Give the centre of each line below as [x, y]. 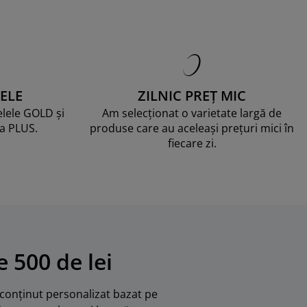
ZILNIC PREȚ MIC [192, 96]
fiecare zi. [192, 143]
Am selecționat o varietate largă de [192, 113]
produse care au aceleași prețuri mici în [192, 128]
